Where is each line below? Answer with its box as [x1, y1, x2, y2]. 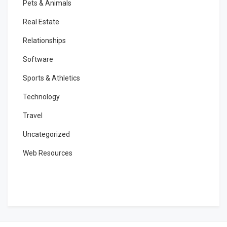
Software [23, 55, 53, 64]
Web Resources [23, 149, 72, 158]
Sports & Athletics [23, 74, 80, 83]
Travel [23, 111, 43, 120]
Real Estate [23, 18, 59, 26]
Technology [23, 93, 60, 101]
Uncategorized [23, 130, 70, 139]
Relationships [23, 36, 66, 45]
